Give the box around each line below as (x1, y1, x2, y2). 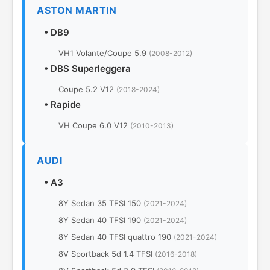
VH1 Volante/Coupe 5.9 (58, 48, 149, 58)
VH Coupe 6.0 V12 (58, 121, 130, 131)
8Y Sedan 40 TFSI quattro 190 (58, 232, 174, 242)
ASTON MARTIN (37, 4, 116, 17)
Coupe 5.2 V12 (58, 84, 116, 95)
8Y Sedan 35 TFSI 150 (58, 198, 143, 209)
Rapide (51, 99, 81, 111)
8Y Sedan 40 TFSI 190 (58, 215, 143, 225)
